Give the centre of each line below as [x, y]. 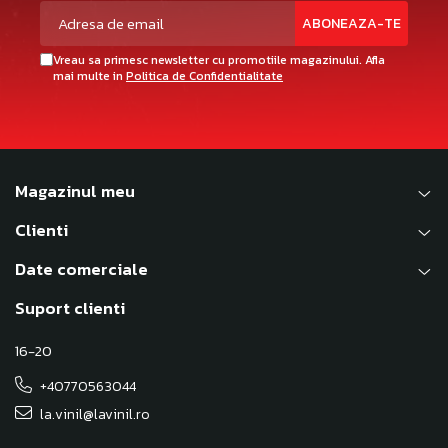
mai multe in [89, 76]
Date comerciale [81, 269]
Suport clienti [70, 308]
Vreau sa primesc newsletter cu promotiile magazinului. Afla [219, 60]
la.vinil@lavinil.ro [93, 415]
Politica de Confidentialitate [204, 76]
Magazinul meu [75, 191]
